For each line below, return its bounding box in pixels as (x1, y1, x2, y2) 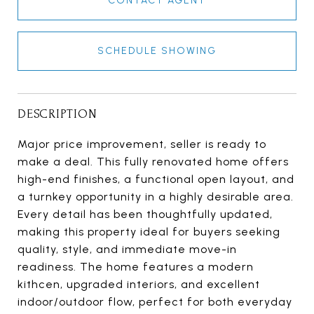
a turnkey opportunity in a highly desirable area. (18, 190, 294, 204)
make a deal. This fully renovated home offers (18, 155, 289, 169)
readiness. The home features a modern (18, 260, 254, 274)
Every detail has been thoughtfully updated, (18, 207, 273, 221)
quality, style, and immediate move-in (18, 243, 237, 257)
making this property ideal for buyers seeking (18, 225, 280, 239)
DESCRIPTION (18, 107, 97, 121)
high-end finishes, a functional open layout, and (18, 172, 294, 186)
